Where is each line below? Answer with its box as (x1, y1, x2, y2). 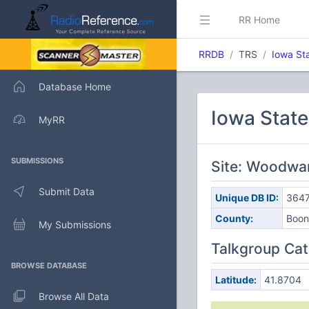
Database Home (39, 80, 111, 92)
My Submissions (39, 218, 111, 230)
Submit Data (39, 185, 94, 197)
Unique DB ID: (215, 192, 279, 203)
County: (215, 212, 253, 224)
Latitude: (215, 274, 257, 286)
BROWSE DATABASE (11, 261, 87, 270)
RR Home (239, 13, 280, 26)
